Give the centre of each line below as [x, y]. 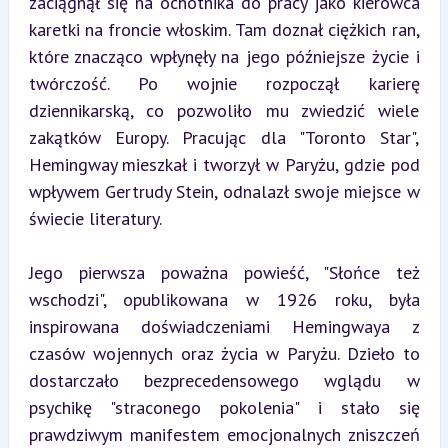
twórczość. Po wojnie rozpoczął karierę [224, 83]
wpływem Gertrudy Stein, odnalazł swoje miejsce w [224, 191]
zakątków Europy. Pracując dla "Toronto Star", [224, 137]
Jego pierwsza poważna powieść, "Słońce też [224, 272]
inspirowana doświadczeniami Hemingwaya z [224, 326]
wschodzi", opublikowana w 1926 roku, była [224, 299]
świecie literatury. [95, 218]
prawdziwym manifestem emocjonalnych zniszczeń [224, 434]
